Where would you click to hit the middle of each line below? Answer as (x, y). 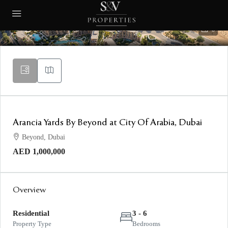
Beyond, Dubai (44, 137)
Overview (29, 190)
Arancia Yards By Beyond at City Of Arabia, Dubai (107, 123)
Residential (31, 213)
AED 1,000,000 (39, 151)
